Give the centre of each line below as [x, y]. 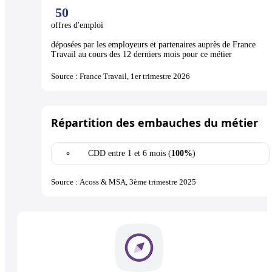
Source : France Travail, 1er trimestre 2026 [121, 76]
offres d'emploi [78, 25]
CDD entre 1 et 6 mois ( [130, 154]
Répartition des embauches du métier [155, 123]
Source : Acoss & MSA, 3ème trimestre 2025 [124, 182]
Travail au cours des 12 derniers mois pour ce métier [141, 55]
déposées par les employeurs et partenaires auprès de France [153, 45]
